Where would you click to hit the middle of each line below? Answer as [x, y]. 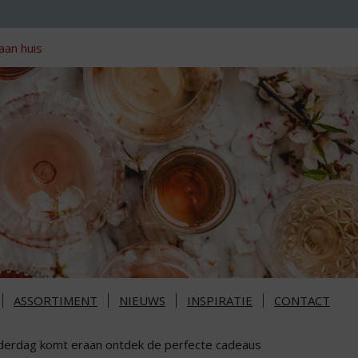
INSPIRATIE [220, 301]
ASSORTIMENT [56, 301]
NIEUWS [142, 301]
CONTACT [302, 301]
